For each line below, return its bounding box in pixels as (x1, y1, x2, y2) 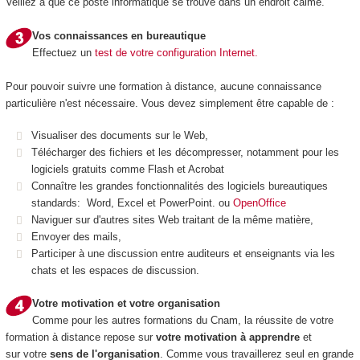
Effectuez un (31, 46, 95, 59)
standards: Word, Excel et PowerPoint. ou (31, 197, 233, 210)
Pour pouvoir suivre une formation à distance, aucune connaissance (5, 80, 321, 92)
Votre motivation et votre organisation (31, 297, 220, 309)
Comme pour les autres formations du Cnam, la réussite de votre (31, 313, 333, 326)
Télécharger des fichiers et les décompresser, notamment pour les (31, 146, 339, 159)
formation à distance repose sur (5, 330, 156, 343)
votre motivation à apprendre (155, 330, 300, 343)
